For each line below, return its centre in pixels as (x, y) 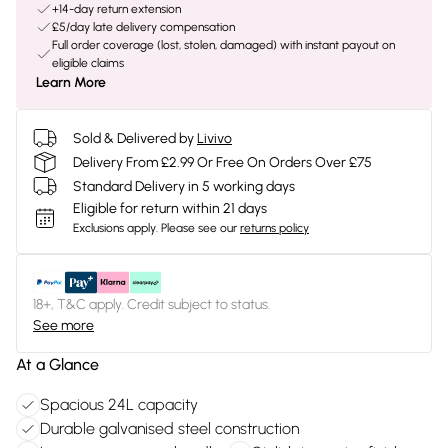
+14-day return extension (116, 9)
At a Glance (57, 364)
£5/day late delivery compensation (143, 27)
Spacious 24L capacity (119, 404)
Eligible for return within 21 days (170, 208)
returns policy (274, 228)
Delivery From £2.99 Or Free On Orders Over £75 (222, 162)
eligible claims (88, 63)
